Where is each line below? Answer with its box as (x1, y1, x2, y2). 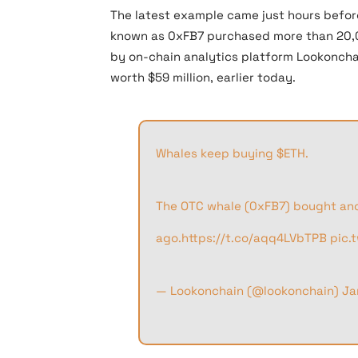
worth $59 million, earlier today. (110, 70, 296, 85)
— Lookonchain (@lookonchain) (155, 283, 342, 298)
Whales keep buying (155, 145, 276, 161)
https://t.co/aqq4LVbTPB (181, 230, 327, 245)
